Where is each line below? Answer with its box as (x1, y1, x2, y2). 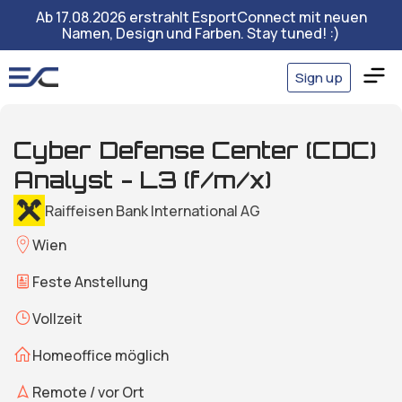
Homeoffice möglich (32, 345, 169, 365)
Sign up (295, 67, 343, 87)
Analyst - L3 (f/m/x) (13, 165, 271, 194)
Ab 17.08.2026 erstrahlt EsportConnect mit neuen (35, 7, 367, 27)
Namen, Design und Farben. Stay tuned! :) (62, 23, 340, 43)
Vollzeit (32, 308, 83, 328)
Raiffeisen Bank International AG (45, 200, 260, 221)
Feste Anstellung (32, 271, 148, 292)
